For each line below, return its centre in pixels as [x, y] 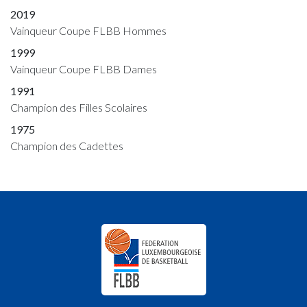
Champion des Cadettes [67, 146]
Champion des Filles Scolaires [79, 108]
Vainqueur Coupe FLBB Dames [84, 69]
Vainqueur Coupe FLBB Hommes [88, 31]
